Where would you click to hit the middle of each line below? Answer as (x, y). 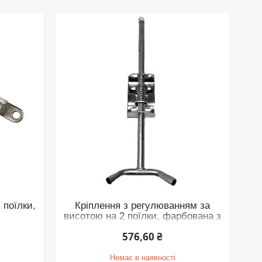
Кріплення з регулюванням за (143, 205)
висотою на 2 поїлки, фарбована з (143, 216)
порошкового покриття (143, 226)
